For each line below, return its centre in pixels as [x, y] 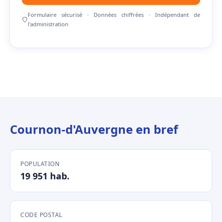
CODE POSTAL [41, 215]
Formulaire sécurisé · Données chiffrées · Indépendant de [114, 15]
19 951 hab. [45, 176]
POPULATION [40, 164]
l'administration [48, 24]
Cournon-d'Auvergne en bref [94, 129]
